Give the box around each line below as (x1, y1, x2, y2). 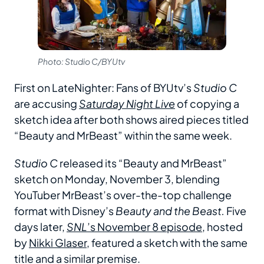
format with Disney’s (14, 204, 115, 218)
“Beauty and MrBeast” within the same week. (14, 128, 232, 143)
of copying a (175, 97, 239, 111)
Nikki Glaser (29, 236, 87, 250)
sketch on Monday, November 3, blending (14, 172, 220, 186)
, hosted (202, 220, 243, 234)
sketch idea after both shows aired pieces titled (14, 113, 249, 127)
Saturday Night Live (79, 97, 175, 111)
